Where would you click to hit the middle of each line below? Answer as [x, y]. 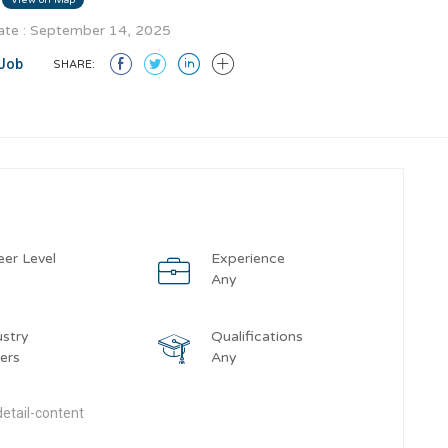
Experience [247, 258]
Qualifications [256, 336]
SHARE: [74, 64]
